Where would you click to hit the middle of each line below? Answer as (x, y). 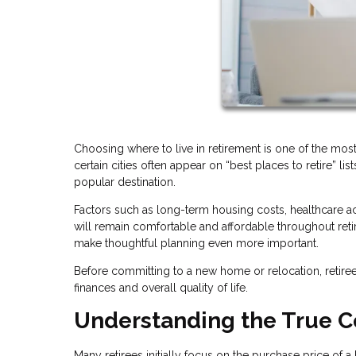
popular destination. (125, 182)
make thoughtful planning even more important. (196, 243)
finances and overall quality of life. (161, 287)
